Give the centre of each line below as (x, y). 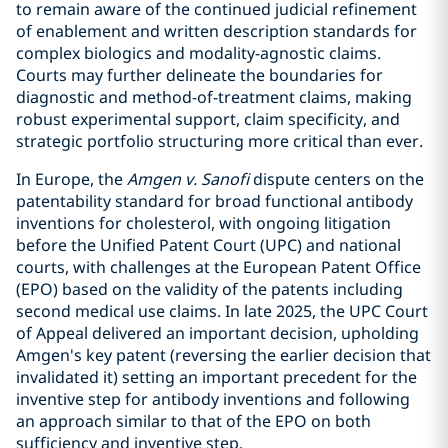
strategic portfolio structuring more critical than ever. (221, 141)
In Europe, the (71, 179)
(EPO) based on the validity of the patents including (209, 289)
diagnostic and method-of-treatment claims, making (214, 97)
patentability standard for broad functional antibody (214, 201)
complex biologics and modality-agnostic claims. (198, 53)
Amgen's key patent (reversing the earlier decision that (223, 355)
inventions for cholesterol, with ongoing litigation (203, 223)
